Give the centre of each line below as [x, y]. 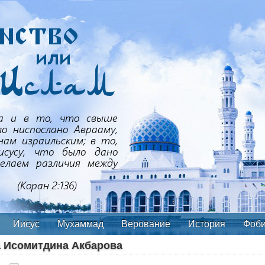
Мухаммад [80, 224]
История [206, 224]
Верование [146, 224]
